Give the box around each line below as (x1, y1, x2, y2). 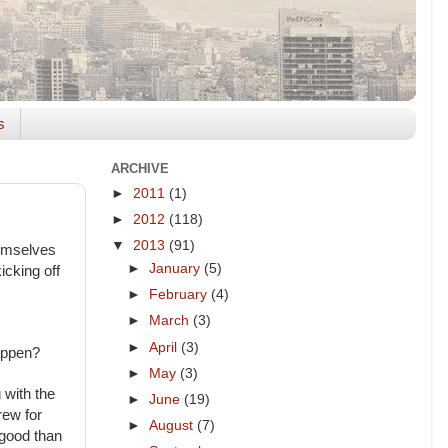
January (149, 261, 205, 277)
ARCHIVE (111, 161, 169, 177)
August (149, 417, 198, 433)
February (149, 287, 212, 303)
